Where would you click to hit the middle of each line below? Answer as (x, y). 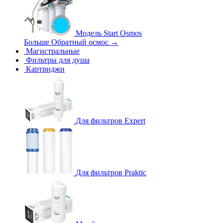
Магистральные (53, 51)
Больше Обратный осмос (67, 42)
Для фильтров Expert (111, 121)
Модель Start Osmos (109, 33)
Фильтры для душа (58, 60)
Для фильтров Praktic (111, 172)
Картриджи (45, 69)
